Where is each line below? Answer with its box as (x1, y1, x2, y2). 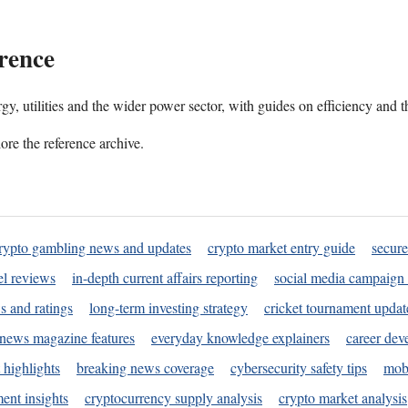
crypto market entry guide (208, 238, 355, 258)
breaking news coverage (76, 358, 214, 378)
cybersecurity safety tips (230, 358, 367, 378)
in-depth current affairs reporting (72, 268, 258, 288)
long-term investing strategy (89, 298, 248, 318)
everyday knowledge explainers (151, 328, 330, 348)
